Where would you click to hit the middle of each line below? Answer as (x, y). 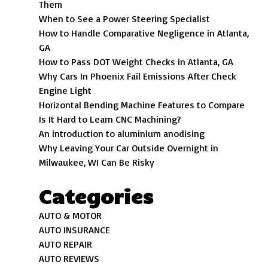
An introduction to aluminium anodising (122, 133)
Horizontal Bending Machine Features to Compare (142, 105)
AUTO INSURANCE (75, 230)
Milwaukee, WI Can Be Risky (97, 162)
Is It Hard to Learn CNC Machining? (110, 119)
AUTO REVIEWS (69, 258)
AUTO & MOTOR (71, 215)
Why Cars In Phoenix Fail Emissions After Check (138, 76)
